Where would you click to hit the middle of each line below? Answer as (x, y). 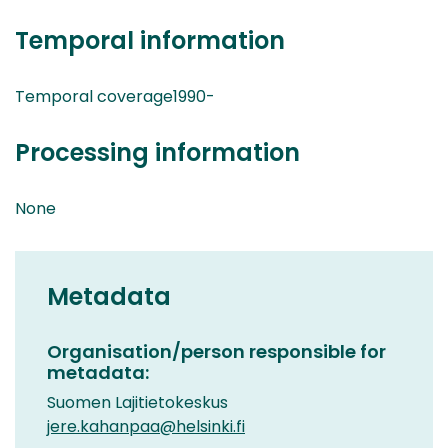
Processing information (157, 152)
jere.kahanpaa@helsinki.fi (146, 426)
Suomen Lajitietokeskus (137, 402)
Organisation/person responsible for (216, 351)
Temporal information (150, 40)
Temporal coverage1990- (115, 96)
